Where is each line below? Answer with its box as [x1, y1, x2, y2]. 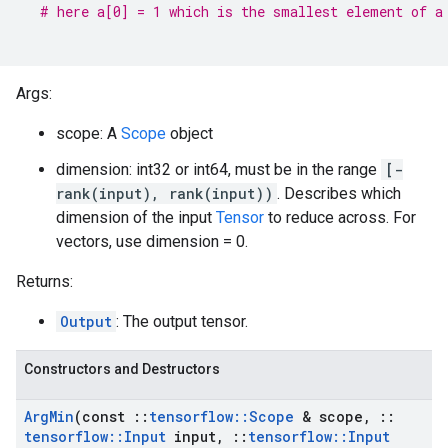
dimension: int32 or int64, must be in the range [56, 160, 381, 179]
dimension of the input [56, 208, 216, 227]
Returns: [16, 272, 73, 291]
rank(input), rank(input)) [56, 184, 273, 203]
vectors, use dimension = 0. [56, 232, 248, 251]
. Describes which [277, 184, 401, 203]
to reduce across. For [264, 208, 416, 227]
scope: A [56, 124, 121, 143]
